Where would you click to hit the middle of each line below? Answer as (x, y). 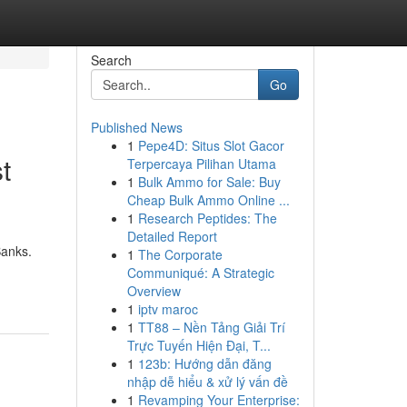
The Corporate (180, 254)
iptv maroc (168, 309)
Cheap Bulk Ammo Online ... (208, 200)
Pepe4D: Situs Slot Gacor (211, 145)
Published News (136, 127)
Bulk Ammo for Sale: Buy (209, 182)
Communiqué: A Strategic (200, 273)
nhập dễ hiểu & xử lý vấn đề (207, 382)
